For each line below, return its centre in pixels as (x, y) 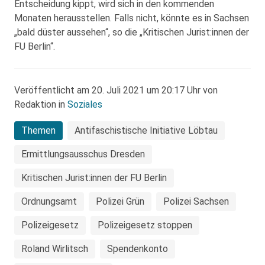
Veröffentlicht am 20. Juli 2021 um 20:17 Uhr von (116, 90)
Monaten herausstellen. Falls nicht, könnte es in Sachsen (132, 18)
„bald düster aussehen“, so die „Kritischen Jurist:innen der (132, 32)
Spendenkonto (138, 248)
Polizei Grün (120, 201)
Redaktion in (41, 104)
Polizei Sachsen (196, 201)
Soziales (85, 104)
